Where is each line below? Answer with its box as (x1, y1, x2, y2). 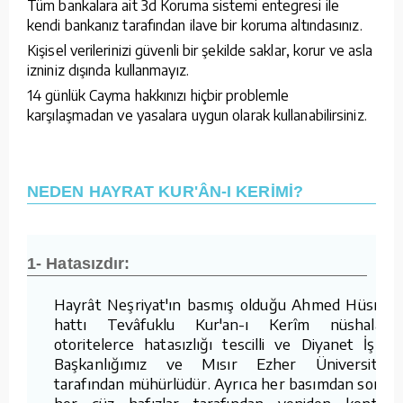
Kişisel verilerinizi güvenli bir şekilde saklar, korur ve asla (27, 40, 373, 59)
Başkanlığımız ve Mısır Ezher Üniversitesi (54, 353, 396, 373)
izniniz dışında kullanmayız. (27, 60, 189, 79)
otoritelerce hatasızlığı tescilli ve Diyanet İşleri (54, 333, 396, 354)
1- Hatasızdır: (27, 254, 130, 273)
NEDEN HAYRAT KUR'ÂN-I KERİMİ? (27, 182, 303, 201)
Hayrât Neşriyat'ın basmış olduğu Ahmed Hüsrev (54, 293, 396, 314)
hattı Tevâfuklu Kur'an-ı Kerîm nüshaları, (54, 313, 396, 334)
